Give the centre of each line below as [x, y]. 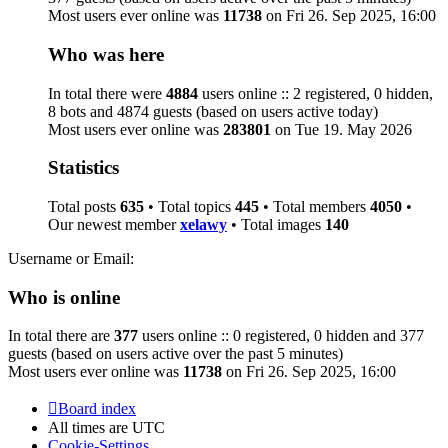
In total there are [61, 336]
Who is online [64, 297]
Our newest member [114, 224]
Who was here [106, 54]
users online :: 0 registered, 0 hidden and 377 [281, 336]
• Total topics [189, 206]
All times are [90, 428]
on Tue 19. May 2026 [341, 129]
